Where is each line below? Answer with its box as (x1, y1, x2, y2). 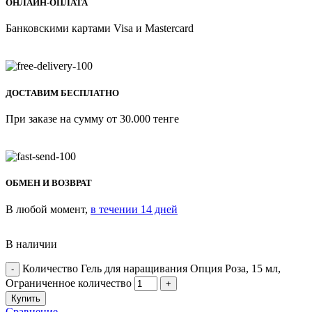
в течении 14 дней (91, 203, 178, 215)
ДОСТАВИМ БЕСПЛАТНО (6, 87, 119, 98)
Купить (11, 292, 40, 304)
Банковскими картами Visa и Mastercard (6, 22, 194, 35)
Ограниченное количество (6, 276, 132, 289)
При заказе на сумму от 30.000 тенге (6, 113, 179, 125)
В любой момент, (6, 203, 91, 215)
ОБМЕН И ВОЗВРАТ (6, 178, 92, 189)
